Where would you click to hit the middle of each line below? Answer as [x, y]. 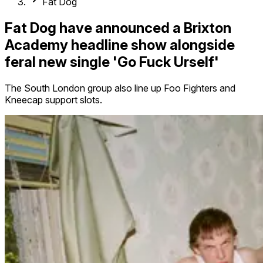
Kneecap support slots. [53, 100]
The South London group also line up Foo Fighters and [120, 88]
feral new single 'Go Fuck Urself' [112, 62]
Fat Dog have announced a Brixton [118, 28]
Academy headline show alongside [120, 45]
